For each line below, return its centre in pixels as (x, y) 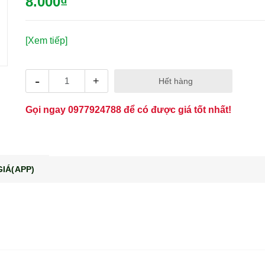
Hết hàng (175, 81)
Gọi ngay (46, 109)
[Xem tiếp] (46, 40)
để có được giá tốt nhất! (176, 109)
